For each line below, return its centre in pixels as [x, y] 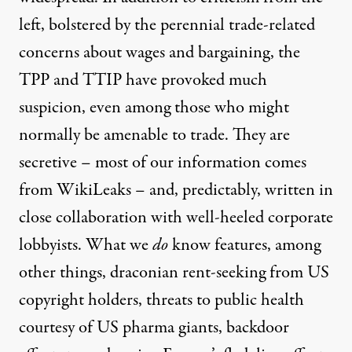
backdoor [258, 327]
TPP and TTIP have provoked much [143, 80]
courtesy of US [71, 327]
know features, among [244, 245]
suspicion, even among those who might [154, 107]
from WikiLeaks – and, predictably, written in [176, 190]
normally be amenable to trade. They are [154, 135]
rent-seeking [224, 272]
